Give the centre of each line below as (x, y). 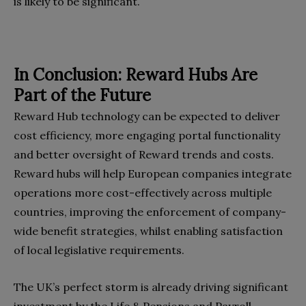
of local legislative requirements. (99, 250)
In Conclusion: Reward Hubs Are (136, 75)
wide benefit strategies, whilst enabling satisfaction (148, 231)
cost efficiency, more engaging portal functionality (147, 136)
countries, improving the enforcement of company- (150, 212)
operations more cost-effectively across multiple (143, 193)
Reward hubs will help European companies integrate (153, 174)
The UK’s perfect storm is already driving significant (151, 287)
